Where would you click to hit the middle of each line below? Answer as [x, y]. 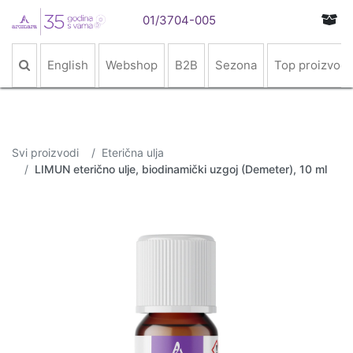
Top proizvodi [312, 65]
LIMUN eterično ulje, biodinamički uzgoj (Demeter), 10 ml [181, 169]
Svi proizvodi [45, 152]
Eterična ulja [133, 152]
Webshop [132, 65]
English [68, 65]
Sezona [236, 65]
